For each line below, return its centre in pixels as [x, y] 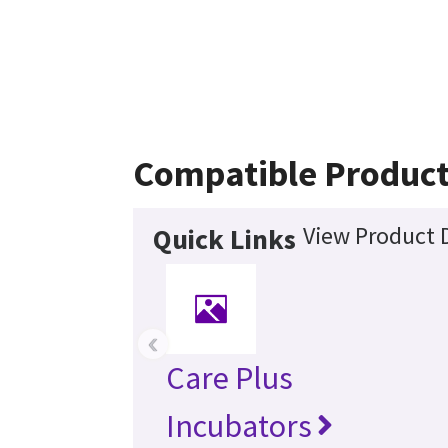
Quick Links [224, 238]
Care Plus [229, 377]
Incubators [238, 425]
